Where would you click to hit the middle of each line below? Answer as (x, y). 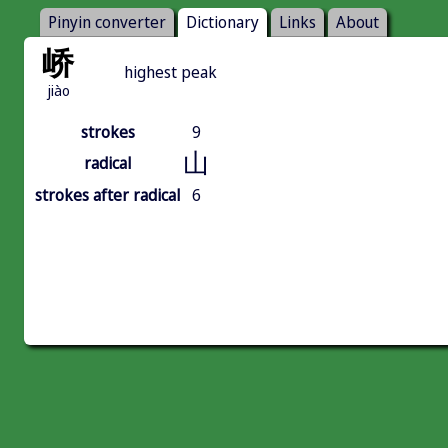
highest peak (170, 72)
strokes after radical (107, 195)
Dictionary (222, 22)
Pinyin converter (107, 22)
